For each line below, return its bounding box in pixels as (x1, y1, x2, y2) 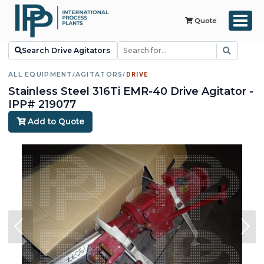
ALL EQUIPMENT (8, 71, 72, 79)
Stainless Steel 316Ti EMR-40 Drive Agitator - (8, 84, 253, 97)
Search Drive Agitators (22, 46, 111, 55)
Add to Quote (25, 117, 84, 127)
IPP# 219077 (8, 97, 76, 110)
